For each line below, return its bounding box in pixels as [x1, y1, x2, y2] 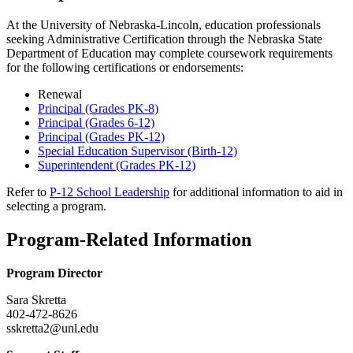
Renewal [38, 87, 82, 102]
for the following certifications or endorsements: [6, 61, 243, 75]
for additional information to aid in [169, 185, 343, 199]
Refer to [6, 185, 50, 199]
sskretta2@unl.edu [6, 321, 98, 335]
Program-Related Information [6, 229, 251, 251]
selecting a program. [6, 199, 106, 214]
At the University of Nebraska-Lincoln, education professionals [6, 18, 321, 32]
